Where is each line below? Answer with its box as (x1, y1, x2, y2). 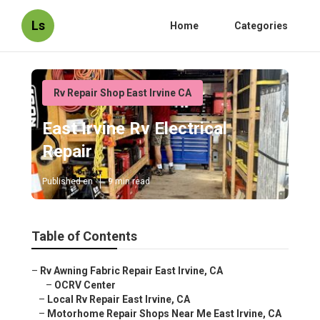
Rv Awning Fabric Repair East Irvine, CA (40, 265, 223, 277)
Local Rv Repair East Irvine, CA (47, 294, 190, 306)
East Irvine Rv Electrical (42, 119, 227, 139)
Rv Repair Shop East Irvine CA (54, 87, 191, 99)
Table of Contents (31, 229, 137, 244)
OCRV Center (54, 279, 116, 291)
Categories (234, 20, 288, 31)
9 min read (108, 176, 150, 187)
